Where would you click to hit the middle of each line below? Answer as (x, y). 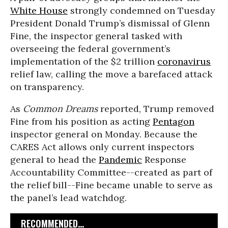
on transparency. (47, 87)
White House (39, 10)
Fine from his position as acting (81, 121)
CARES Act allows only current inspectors (102, 147)
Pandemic (120, 160)
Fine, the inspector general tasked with (96, 36)
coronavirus (184, 61)
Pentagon (174, 121)
